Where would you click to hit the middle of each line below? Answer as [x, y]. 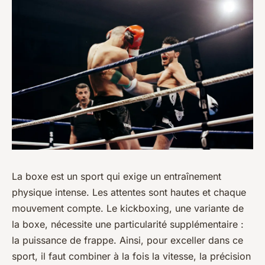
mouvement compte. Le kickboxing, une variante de [128, 208]
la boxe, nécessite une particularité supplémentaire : [128, 224]
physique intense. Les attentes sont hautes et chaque [129, 192]
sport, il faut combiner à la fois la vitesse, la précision [131, 256]
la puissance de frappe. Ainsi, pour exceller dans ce [127, 240]
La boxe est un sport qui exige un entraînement [117, 176]
